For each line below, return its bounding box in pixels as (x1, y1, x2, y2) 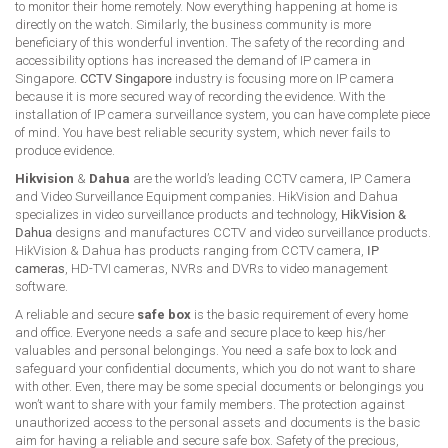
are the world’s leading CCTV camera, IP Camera (130, 170, 411, 186)
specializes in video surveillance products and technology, (15, 206, 341, 222)
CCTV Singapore (80, 70, 172, 86)
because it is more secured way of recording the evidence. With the (15, 88, 385, 104)
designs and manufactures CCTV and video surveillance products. (52, 224, 431, 240)
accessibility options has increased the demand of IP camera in (15, 52, 371, 68)
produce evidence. (15, 142, 115, 158)
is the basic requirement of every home (191, 306, 408, 322)
